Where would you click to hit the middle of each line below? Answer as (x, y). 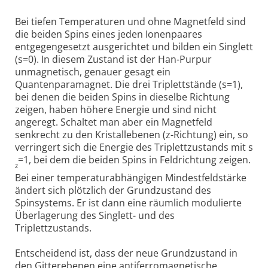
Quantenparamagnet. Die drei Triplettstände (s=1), (129, 84)
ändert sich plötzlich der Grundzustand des (113, 190)
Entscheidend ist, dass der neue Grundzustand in (126, 253)
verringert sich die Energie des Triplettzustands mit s (134, 147)
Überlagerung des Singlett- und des (95, 215)
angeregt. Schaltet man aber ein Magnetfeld (114, 122)
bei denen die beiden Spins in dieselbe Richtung (122, 97)
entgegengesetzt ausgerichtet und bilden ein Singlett (134, 46)
